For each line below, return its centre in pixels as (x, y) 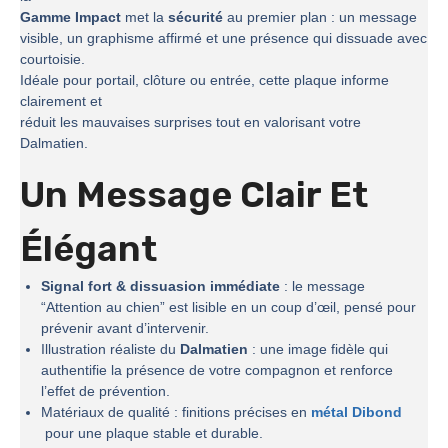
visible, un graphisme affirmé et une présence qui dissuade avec (223, 38)
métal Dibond (356, 412)
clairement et (61, 101)
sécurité (195, 17)
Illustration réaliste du (110, 349)
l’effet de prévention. (105, 391)
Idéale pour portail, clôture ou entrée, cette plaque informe (204, 80)
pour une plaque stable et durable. (152, 433)
